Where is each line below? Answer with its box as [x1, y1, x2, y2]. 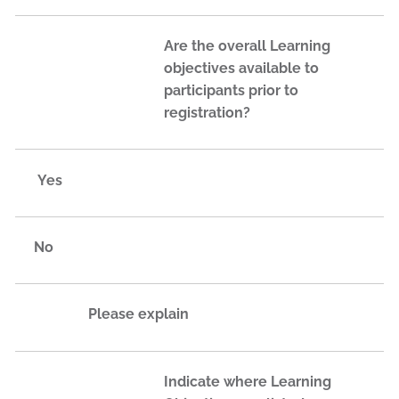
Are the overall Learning [164, 37, 330, 55]
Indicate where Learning [164, 372, 331, 390]
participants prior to [164, 82, 298, 100]
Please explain [88, 305, 189, 323]
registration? [164, 104, 250, 122]
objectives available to [164, 60, 319, 77]
